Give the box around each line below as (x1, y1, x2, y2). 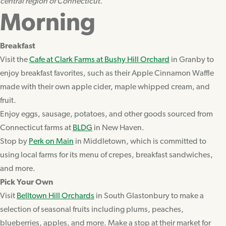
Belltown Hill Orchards (17, 192, 94, 200)
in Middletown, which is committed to (74, 137, 206, 146)
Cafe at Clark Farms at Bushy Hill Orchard (29, 55, 169, 64)
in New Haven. (92, 124, 144, 132)
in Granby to (169, 55, 214, 64)
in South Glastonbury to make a (94, 192, 204, 200)
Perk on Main (29, 137, 74, 146)
